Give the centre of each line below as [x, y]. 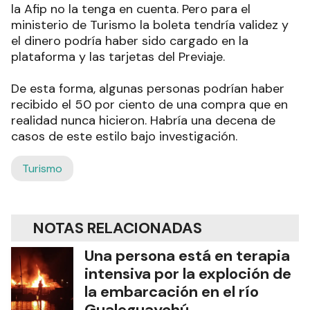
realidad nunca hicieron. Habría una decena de [143, 121]
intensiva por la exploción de [188, 274]
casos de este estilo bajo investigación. [124, 137]
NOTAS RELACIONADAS [118, 228]
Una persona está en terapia [187, 256]
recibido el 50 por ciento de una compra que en [149, 105]
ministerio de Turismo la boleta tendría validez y [150, 25]
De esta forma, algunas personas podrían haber [148, 89]
